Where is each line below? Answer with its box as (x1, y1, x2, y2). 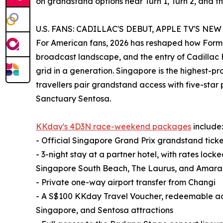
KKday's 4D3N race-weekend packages (36, 121, 191, 132)
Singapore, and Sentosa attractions (36, 205, 173, 216)
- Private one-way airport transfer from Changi (36, 177, 216, 188)
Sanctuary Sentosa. (36, 94, 111, 104)
